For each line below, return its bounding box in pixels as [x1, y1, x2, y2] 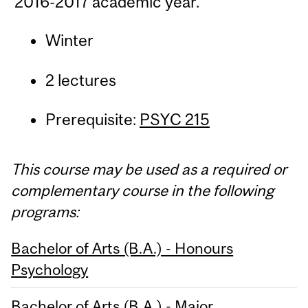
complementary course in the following [11, 181, 274, 200]
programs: [11, 203, 80, 221]
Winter [45, 31, 93, 50]
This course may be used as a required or [11, 160, 287, 179]
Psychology [11, 260, 89, 278]
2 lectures [45, 70, 116, 89]
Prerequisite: [45, 110, 140, 129]
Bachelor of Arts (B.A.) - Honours [11, 239, 234, 257]
